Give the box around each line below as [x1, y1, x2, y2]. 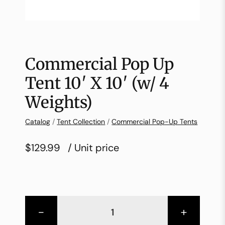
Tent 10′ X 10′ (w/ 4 [25, 73, 170, 93]
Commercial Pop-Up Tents [111, 117, 198, 126]
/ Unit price [68, 141, 120, 154]
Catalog [25, 117, 51, 126]
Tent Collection [57, 117, 105, 126]
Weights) [25, 92, 93, 113]
